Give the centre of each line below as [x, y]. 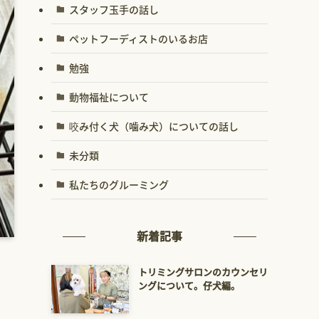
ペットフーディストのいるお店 [138, 38]
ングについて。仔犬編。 [189, 285]
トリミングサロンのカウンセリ [203, 272]
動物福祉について [109, 96]
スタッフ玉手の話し [114, 9]
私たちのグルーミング [119, 184]
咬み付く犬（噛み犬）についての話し [153, 126]
